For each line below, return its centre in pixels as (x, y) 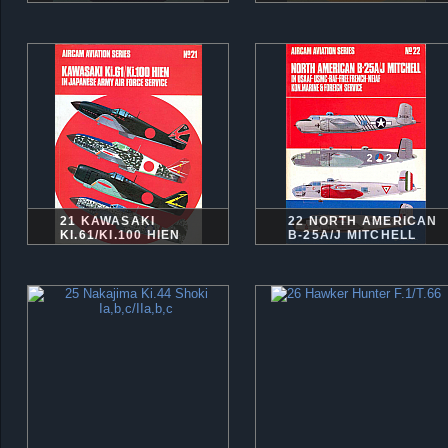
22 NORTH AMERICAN (363, 221)
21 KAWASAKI (108, 221)
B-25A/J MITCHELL (352, 235)
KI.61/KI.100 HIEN (120, 235)
